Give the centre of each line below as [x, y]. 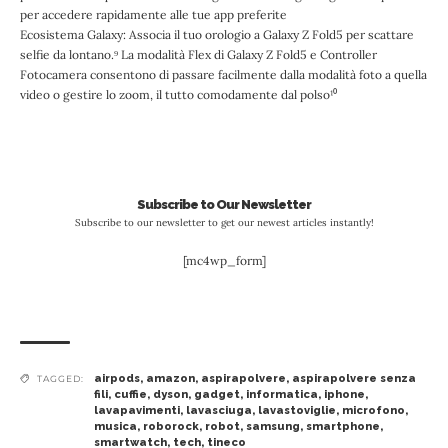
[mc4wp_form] [224, 260]
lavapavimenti [137, 410]
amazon [170, 378]
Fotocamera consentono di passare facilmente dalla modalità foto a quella [223, 74]
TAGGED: [60, 378]
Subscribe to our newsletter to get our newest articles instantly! [224, 222]
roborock [171, 426]
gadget [217, 394]
